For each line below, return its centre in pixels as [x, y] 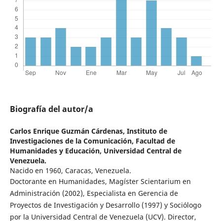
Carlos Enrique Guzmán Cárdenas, [68, 131]
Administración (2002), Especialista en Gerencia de [94, 193]
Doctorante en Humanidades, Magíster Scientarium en [100, 182]
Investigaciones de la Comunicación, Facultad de [92, 141]
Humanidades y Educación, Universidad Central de [95, 151]
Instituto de [147, 131]
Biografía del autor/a [51, 109]
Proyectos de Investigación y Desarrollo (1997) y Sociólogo [105, 205]
